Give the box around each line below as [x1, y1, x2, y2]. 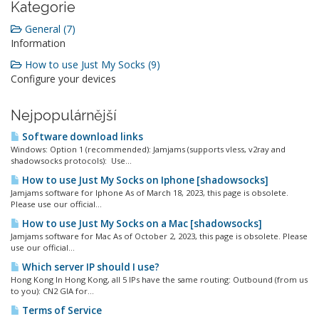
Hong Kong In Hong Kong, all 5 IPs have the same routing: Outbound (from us [11, 274, 308, 285]
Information [11, 36, 66, 50]
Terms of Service [20, 304, 102, 317]
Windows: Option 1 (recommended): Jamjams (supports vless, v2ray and [11, 144, 286, 155]
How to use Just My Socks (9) [22, 58, 160, 71]
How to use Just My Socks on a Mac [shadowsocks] [20, 217, 262, 230]
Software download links [20, 130, 143, 143]
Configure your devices [11, 72, 116, 85]
